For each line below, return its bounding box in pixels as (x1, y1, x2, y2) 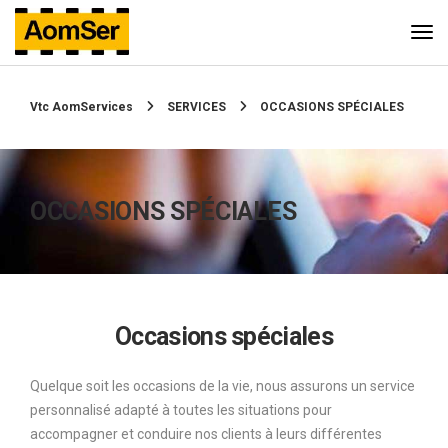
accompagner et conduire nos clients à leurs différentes (30, 426, 382, 442)
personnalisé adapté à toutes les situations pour (30, 402, 332, 418)
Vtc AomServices (30, 100, 133, 114)
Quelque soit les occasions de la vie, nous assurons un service (30, 378, 415, 394)
